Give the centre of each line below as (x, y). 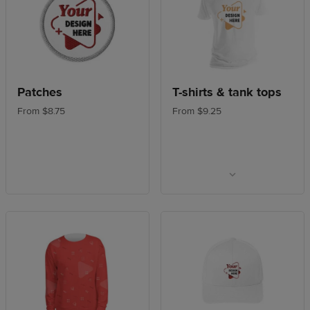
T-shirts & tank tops (227, 92)
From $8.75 (41, 111)
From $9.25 (197, 111)
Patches (40, 92)
